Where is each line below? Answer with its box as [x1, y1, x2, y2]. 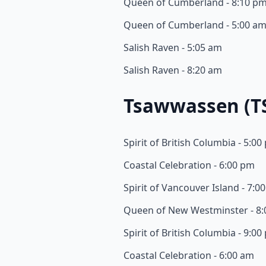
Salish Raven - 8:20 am [123, 64, 222, 77]
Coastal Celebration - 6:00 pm [123, 158, 255, 172]
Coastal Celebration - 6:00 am [123, 248, 254, 262]
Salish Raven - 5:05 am [123, 41, 222, 55]
